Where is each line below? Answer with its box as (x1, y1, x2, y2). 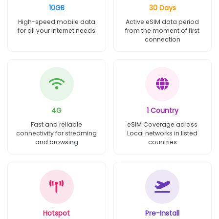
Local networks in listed (127, 129, 198, 137)
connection (144, 35, 180, 44)
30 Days (149, 2, 176, 13)
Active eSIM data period (126, 17, 199, 26)
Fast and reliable (31, 120, 83, 129)
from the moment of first (125, 26, 200, 35)
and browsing (35, 137, 78, 146)
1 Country (146, 105, 178, 115)
